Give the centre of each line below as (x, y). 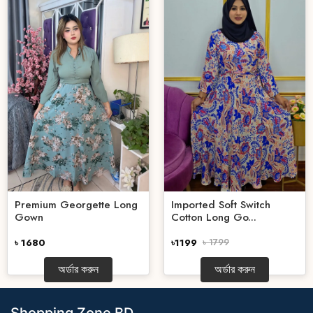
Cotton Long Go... (214, 218)
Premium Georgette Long (76, 205)
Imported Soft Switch (221, 205)
